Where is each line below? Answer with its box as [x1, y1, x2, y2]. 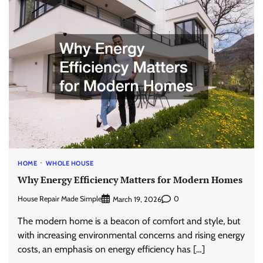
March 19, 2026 [113, 194, 161, 204]
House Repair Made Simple [18, 194, 102, 204]
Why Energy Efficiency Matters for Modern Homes [18, 173, 242, 187]
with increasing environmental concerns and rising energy [18, 229, 245, 241]
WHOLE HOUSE [45, 159, 93, 168]
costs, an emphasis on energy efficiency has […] [18, 243, 205, 255]
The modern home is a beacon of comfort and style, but [18, 215, 240, 227]
